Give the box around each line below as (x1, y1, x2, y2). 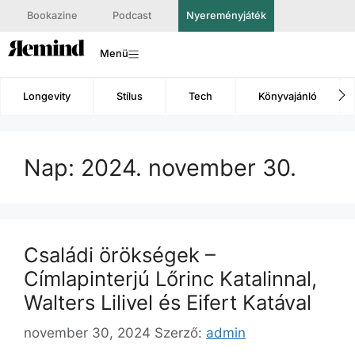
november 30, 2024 (24, 325, 151, 342)
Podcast (113, 10, 151, 21)
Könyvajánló (258, 90, 317, 102)
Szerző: (155, 325, 206, 342)
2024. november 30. (81, 153, 296, 181)
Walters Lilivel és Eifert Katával (24, 289, 311, 315)
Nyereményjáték (186, 10, 266, 21)
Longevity (23, 90, 71, 102)
